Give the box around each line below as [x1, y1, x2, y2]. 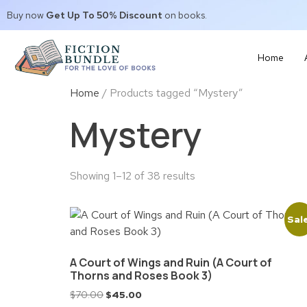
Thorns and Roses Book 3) [70, 268, 212, 283]
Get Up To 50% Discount [46, 9, 162, 21]
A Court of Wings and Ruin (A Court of [70, 255, 272, 270]
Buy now [7, 9, 46, 21]
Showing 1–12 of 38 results [70, 169, 195, 183]
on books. [162, 9, 207, 21]
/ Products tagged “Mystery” [99, 86, 243, 100]
